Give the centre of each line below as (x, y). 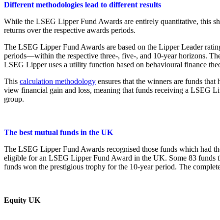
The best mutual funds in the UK (58, 133)
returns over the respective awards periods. (70, 30)
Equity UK (22, 200)
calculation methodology (58, 82)
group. (14, 99)
